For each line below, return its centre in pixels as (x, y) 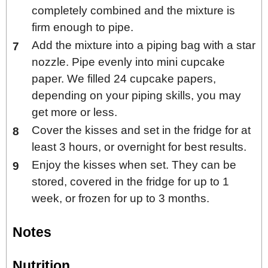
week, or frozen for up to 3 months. (121, 199)
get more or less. (74, 112)
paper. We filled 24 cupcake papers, (124, 79)
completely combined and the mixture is (133, 11)
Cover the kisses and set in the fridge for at (141, 130)
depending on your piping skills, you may (136, 96)
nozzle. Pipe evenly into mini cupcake (128, 62)
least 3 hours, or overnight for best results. (139, 147)
